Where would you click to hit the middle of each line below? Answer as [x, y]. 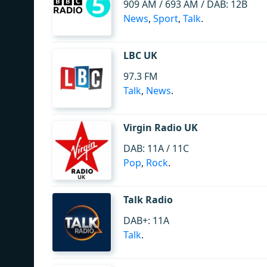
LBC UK [140, 55]
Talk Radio [148, 200]
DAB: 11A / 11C [156, 148]
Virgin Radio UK [161, 128]
